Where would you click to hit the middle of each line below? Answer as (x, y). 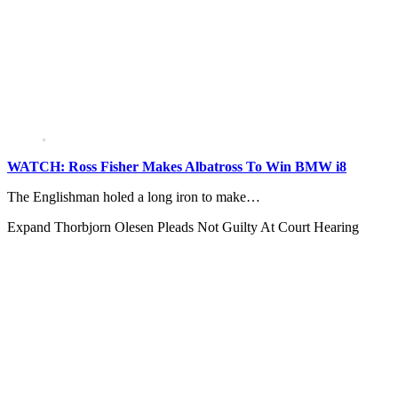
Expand (31, 227)
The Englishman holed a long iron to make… (134, 197)
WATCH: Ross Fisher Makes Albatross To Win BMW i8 (177, 167)
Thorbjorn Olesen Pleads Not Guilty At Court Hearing (207, 227)
